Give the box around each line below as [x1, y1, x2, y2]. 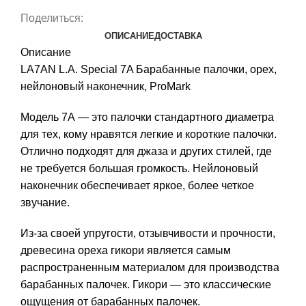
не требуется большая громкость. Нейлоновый [20, 163, 258, 175]
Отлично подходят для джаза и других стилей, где [20, 145, 272, 158]
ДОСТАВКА [154, 31, 202, 42]
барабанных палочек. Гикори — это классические [20, 279, 271, 291]
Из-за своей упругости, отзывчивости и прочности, [20, 227, 275, 240]
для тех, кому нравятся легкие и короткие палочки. [20, 128, 277, 141]
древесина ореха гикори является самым [20, 245, 231, 257]
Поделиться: [20, 12, 83, 25]
